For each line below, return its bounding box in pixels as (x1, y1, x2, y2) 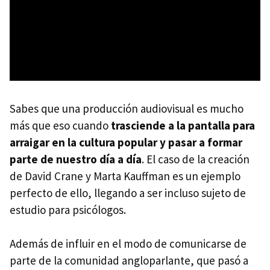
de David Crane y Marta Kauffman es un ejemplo (10, 168, 240, 183)
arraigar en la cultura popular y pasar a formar (10, 134, 242, 149)
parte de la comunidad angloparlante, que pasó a (10, 253, 248, 268)
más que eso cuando (10, 118, 111, 133)
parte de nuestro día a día (10, 151, 142, 166)
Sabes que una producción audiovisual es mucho (10, 101, 243, 116)
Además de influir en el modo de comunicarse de (10, 236, 246, 251)
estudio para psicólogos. (10, 202, 126, 217)
